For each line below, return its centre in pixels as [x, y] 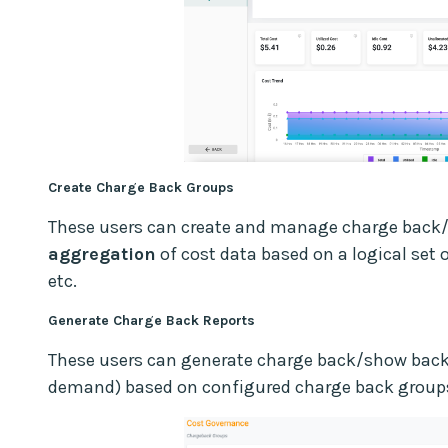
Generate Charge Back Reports [151, 320]
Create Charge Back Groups [141, 187]
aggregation [102, 253]
